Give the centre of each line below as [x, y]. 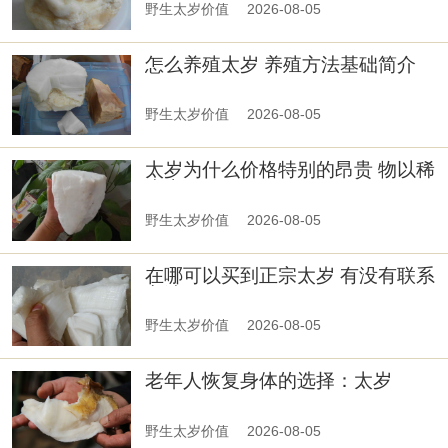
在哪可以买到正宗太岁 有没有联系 [290, 275]
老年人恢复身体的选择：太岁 [269, 381]
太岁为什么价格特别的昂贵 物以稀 [290, 170]
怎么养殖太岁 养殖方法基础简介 [281, 64]
